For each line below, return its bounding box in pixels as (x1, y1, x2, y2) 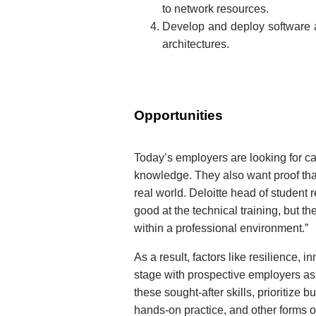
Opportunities (134, 107, 223, 123)
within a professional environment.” (134, 221, 308, 234)
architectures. (162, 37, 229, 50)
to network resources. (162, 2, 269, 15)
